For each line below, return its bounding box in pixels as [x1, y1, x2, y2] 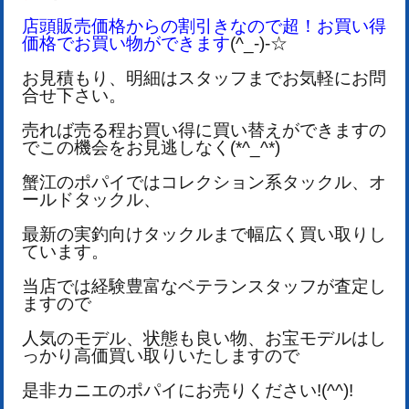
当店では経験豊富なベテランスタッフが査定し [22, 276, 386, 296]
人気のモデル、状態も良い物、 [22, 328, 265, 348]
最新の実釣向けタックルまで [22, 224, 247, 244]
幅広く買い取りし [247, 224, 386, 244]
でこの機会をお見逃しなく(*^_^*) [22, 137, 280, 157]
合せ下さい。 [22, 85, 126, 105]
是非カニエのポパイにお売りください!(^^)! [22, 380, 353, 400]
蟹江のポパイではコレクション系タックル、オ [22, 172, 386, 192]
